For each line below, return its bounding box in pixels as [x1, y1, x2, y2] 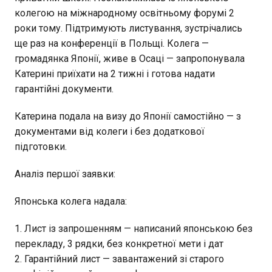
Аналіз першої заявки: [15, 168, 115, 180]
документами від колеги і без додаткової [15, 125, 205, 137]
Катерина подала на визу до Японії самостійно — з [15, 110, 241, 122]
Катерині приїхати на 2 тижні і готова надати [15, 67, 215, 80]
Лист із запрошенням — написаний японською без [24, 222, 253, 234]
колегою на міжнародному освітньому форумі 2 [15, 7, 234, 19]
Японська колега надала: [15, 195, 127, 207]
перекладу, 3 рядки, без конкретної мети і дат [15, 237, 223, 250]
